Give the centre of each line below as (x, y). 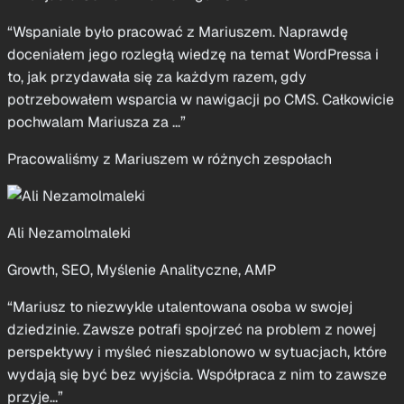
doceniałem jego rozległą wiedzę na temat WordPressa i (193, 139)
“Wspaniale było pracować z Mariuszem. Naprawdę (178, 116)
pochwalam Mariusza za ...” (96, 207)
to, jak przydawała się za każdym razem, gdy (157, 161)
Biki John (38, 42)
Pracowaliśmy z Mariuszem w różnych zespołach (170, 243)
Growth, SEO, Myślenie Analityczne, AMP (142, 354)
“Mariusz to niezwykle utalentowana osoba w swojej (180, 391)
